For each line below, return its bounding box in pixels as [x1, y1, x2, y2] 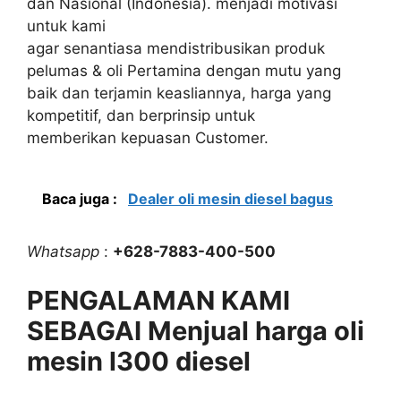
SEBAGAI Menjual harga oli [27, 315, 364, 346]
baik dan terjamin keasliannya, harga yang [27, 84, 331, 102]
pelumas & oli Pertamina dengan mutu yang [27, 62, 341, 80]
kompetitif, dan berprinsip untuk [27, 107, 255, 124]
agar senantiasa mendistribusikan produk [27, 39, 325, 57]
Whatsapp [27, 242, 99, 260]
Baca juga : [42, 189, 121, 208]
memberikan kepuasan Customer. [27, 129, 269, 147]
